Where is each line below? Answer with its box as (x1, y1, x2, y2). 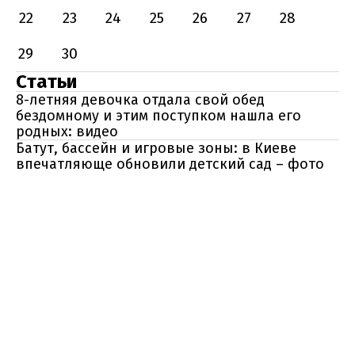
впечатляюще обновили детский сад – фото (16, 155, 324, 173)
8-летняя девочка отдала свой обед (16, 91, 265, 109)
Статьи (16, 71, 77, 93)
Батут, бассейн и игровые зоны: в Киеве (16, 139, 296, 157)
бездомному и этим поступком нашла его (16, 107, 301, 124)
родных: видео (16, 123, 118, 140)
